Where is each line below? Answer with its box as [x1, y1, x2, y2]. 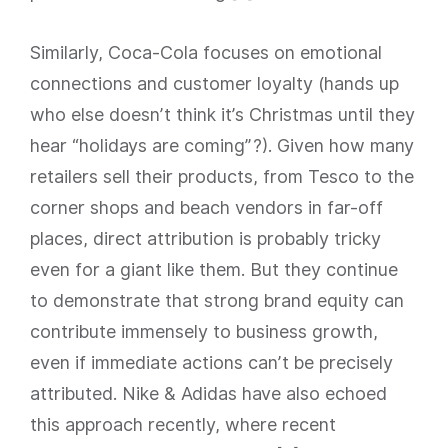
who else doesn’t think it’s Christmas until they [30, 104, 415, 125]
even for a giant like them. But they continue [30, 259, 398, 280]
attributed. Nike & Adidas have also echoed [30, 383, 387, 404]
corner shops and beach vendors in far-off [30, 197, 383, 218]
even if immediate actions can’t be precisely [30, 352, 393, 373]
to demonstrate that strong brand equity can [30, 290, 404, 311]
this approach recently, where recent [30, 414, 336, 435]
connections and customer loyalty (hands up [30, 73, 399, 94]
